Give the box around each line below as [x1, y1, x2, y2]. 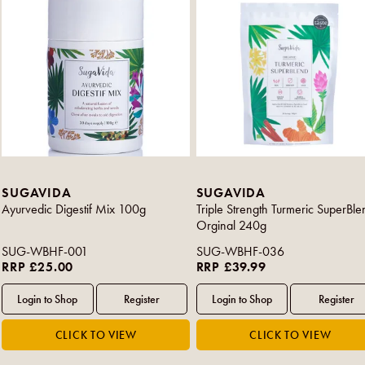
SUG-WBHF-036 [196, 244, 284, 260]
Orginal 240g [196, 218, 266, 234]
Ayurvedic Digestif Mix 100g [2, 201, 147, 218]
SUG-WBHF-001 [2, 244, 89, 260]
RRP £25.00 [2, 259, 74, 275]
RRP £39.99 [196, 259, 266, 275]
